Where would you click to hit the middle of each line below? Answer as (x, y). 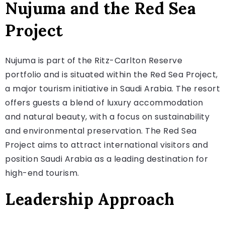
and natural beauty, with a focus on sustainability (107, 117)
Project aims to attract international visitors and (106, 145)
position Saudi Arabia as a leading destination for (106, 159)
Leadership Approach (90, 199)
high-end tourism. (42, 173)
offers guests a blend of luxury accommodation (104, 102)
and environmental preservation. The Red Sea (101, 131)
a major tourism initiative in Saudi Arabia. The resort (113, 88)
